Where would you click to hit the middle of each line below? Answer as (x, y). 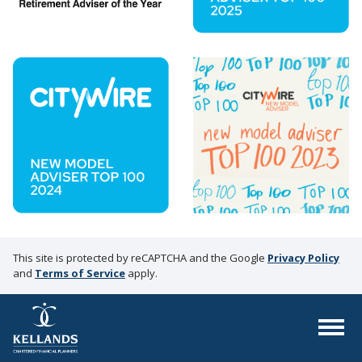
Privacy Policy (303, 258)
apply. (141, 274)
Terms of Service (80, 274)
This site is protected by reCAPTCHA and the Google (140, 258)
